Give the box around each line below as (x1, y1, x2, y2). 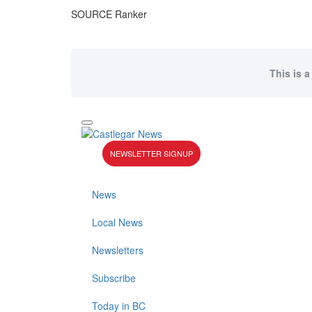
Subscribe (92, 271, 136, 286)
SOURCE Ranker (71, 7, 147, 21)
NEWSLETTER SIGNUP (110, 148, 193, 159)
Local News (92, 215, 143, 230)
